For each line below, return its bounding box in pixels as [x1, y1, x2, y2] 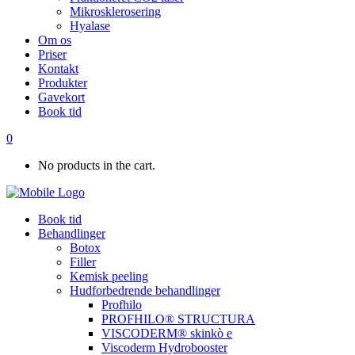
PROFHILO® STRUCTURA [101, 311, 255, 326]
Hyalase [70, 18, 110, 32]
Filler [70, 254, 96, 269]
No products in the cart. [38, 158, 155, 172]
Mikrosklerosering [70, 4, 161, 18]
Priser [38, 47, 67, 61]
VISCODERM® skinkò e [101, 326, 232, 340]
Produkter [38, 75, 87, 90]
